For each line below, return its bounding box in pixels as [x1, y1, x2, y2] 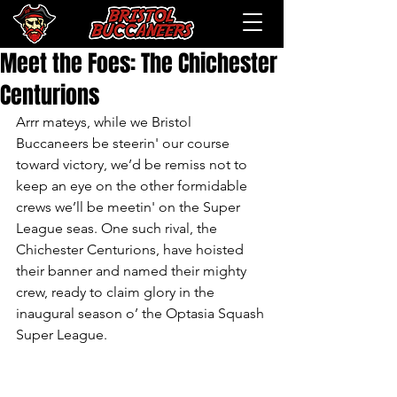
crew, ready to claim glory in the [16, 284, 218, 300]
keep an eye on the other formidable [16, 177, 251, 194]
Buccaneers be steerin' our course [16, 135, 233, 152]
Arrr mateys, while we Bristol [16, 113, 195, 130]
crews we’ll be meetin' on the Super [16, 198, 244, 215]
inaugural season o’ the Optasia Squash [16, 305, 268, 322]
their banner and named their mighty [16, 262, 250, 279]
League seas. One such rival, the [16, 220, 221, 237]
